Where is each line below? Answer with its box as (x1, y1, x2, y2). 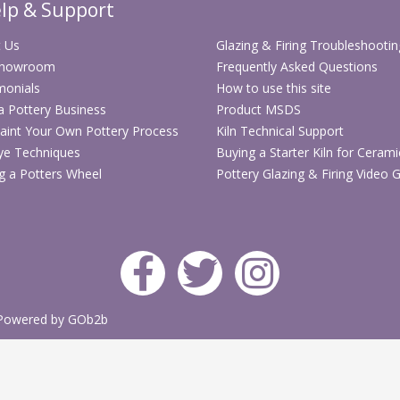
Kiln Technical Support (215, 121, 344, 139)
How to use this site (215, 79, 331, 96)
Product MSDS (215, 100, 301, 118)
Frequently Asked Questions (215, 57, 378, 75)
